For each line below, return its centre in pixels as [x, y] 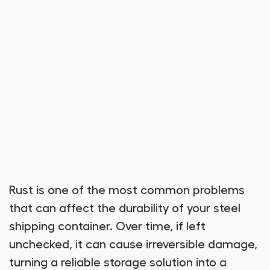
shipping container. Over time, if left [107, 227]
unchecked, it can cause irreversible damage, [133, 245]
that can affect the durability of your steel [125, 209]
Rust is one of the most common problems [127, 191]
